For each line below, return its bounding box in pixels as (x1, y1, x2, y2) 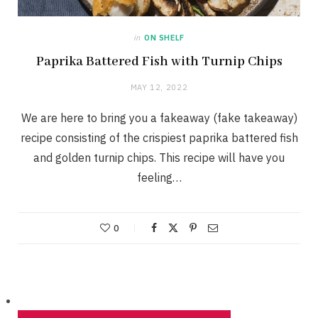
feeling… (136, 170, 182, 185)
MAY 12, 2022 (130, 82, 188, 93)
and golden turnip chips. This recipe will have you (33, 150, 285, 165)
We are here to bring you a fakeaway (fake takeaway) (21, 111, 297, 126)
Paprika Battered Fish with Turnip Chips (35, 53, 283, 71)
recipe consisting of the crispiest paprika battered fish (20, 131, 298, 146)
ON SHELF (143, 33, 185, 43)
